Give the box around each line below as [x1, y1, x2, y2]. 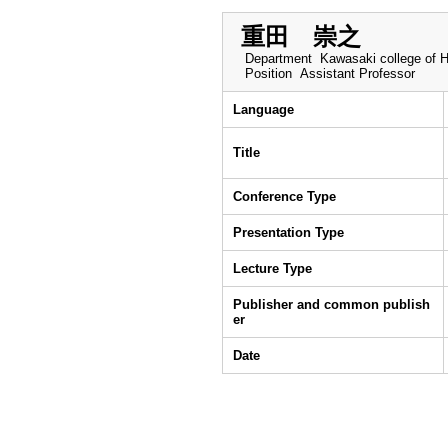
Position [233, 66, 300, 81]
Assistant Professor [300, 66, 415, 81]
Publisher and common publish [233, 297, 430, 312]
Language [233, 102, 294, 117]
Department [233, 51, 320, 66]
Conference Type [233, 189, 336, 204]
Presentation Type [233, 225, 344, 240]
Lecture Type [233, 261, 312, 276]
